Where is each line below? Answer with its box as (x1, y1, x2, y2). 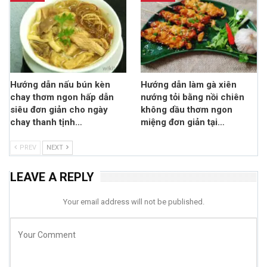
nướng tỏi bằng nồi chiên (141, 91, 244, 103)
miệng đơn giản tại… (141, 116, 225, 128)
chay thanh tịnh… (10, 116, 82, 128)
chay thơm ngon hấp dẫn (10, 91, 114, 103)
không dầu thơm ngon (141, 104, 232, 115)
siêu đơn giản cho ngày (10, 104, 108, 115)
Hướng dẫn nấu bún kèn (10, 79, 110, 90)
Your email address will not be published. (63, 197, 204, 206)
